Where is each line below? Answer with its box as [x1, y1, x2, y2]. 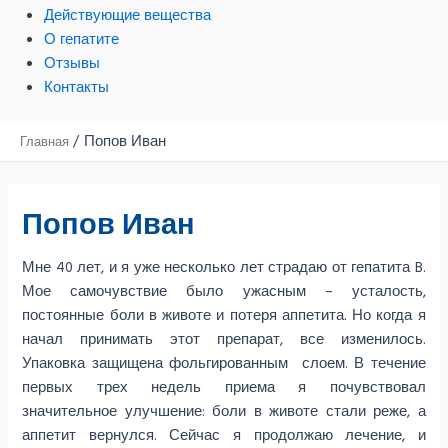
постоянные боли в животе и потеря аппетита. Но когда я [22, 304, 426, 326]
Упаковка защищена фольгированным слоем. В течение [22, 352, 426, 374]
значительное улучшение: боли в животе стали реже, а [22, 400, 426, 422]
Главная [20, 131, 69, 152]
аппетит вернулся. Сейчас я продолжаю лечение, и [22, 424, 426, 446]
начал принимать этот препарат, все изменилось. [22, 328, 426, 350]
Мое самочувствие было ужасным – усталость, [22, 280, 426, 302]
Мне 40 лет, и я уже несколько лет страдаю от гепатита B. [22, 256, 426, 278]
